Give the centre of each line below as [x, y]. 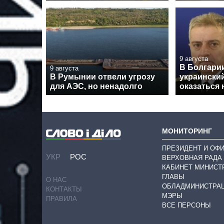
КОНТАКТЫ [64, 189]
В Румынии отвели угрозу [102, 77]
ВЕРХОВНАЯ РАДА [192, 157]
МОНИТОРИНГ [187, 131]
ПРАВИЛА [61, 199]
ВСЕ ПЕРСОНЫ [186, 205]
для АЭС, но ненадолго [96, 86]
